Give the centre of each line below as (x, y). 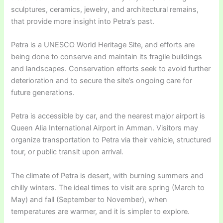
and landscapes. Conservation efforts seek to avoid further (111, 68)
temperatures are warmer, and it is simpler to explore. (101, 211)
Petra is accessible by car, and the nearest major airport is (108, 116)
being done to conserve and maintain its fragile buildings (107, 56)
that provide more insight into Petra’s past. (83, 21)
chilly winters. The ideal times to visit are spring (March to (108, 187)
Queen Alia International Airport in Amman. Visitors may (105, 128)
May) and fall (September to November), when (89, 199)
